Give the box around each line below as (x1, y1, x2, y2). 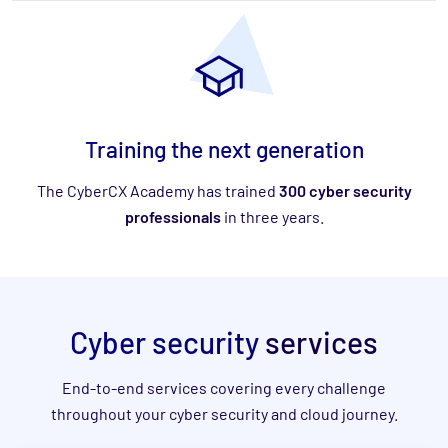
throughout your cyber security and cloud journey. (50, 404, 398, 424)
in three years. (220, 207, 324, 227)
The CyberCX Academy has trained (36, 181, 279, 201)
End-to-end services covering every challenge (62, 378, 386, 398)
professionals (124, 207, 221, 227)
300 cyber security (278, 181, 412, 201)
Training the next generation (84, 134, 364, 163)
